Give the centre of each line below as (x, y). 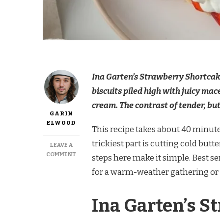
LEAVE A (61, 145)
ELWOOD (61, 123)
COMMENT (61, 154)
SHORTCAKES (95, 191)
